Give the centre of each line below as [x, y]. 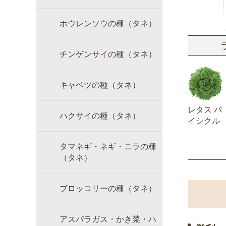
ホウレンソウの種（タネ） [108, 23]
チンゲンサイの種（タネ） [108, 54]
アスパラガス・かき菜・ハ [108, 219]
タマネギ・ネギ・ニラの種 [108, 147]
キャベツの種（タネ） [100, 85]
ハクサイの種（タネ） [100, 116]
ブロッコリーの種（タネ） [108, 188]
